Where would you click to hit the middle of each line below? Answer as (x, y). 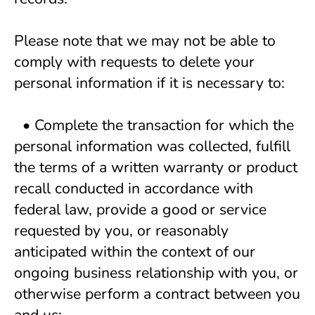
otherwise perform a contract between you (157, 294)
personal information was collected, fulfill (152, 146)
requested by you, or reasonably (121, 231)
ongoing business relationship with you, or (156, 273)
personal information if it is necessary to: (149, 83)
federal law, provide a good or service (140, 210)
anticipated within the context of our (135, 252)
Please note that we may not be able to (145, 41)
